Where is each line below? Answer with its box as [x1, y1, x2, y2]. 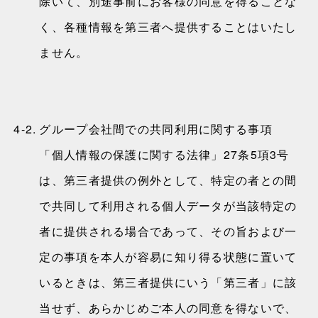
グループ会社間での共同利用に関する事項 [39, 121, 273, 137]
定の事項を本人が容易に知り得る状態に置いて [39, 248, 297, 265]
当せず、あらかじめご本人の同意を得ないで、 [39, 300, 297, 316]
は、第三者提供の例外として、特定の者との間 [39, 172, 297, 188]
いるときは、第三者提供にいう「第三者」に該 [39, 274, 297, 290]
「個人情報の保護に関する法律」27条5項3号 [39, 146, 290, 163]
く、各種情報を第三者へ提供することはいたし [39, 18, 297, 35]
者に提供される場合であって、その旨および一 [39, 223, 297, 239]
